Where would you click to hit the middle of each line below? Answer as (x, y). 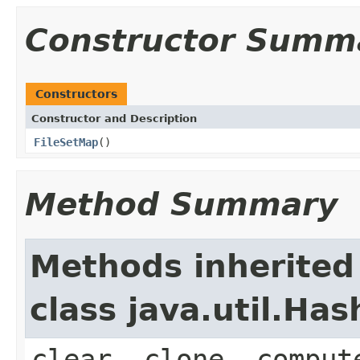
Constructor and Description (114, 118)
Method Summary (181, 204)
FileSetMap (66, 142)
